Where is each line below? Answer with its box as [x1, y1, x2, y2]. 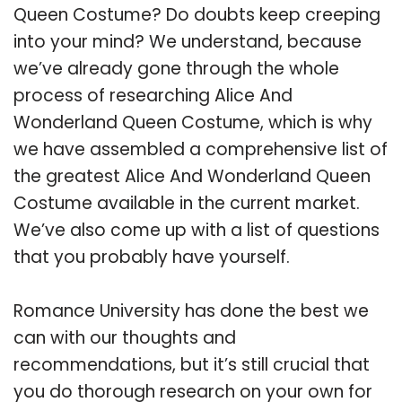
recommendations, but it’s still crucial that [13, 352, 370, 377]
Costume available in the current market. [13, 190, 360, 215]
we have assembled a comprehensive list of [13, 136, 388, 162]
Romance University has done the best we [13, 298, 369, 323]
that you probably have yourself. [13, 244, 290, 269]
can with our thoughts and [13, 325, 236, 350]
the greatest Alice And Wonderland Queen [13, 163, 371, 188]
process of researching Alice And [13, 83, 293, 108]
